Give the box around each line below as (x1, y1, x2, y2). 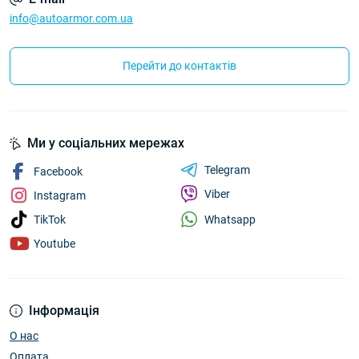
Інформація (29, 303, 99, 318)
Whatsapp (204, 212, 256, 226)
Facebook (34, 165, 83, 178)
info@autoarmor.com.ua (10, 12, 133, 25)
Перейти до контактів (123, 59, 236, 72)
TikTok (34, 213, 66, 226)
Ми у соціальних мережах (27, 135, 184, 151)
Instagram (34, 189, 86, 202)
